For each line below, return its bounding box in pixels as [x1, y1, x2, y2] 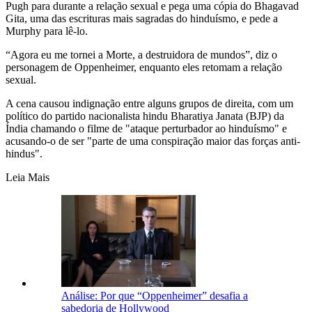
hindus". [6, 147, 42, 159]
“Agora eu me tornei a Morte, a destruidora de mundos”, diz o [6, 48, 277, 61]
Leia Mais [6, 171, 49, 183]
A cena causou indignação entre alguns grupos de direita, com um [6, 97, 293, 109]
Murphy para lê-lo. [6, 24, 88, 37]
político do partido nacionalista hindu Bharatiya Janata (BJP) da [6, 109, 284, 122]
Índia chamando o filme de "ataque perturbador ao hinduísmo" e [6, 122, 287, 134]
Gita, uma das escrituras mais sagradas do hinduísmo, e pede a [6, 12, 278, 24]
